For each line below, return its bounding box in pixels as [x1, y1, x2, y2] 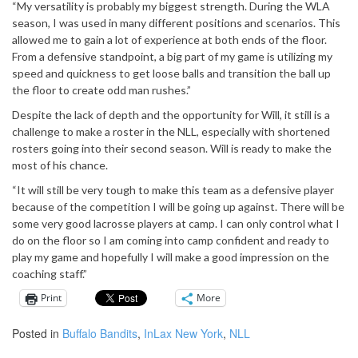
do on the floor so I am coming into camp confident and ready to [12, 233, 329, 247]
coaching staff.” [12, 266, 87, 280]
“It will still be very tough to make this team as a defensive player [12, 182, 334, 197]
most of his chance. [12, 157, 108, 172]
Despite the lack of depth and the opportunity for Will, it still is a [12, 107, 330, 121]
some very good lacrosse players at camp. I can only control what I [12, 216, 340, 230]
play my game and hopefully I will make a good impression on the [12, 249, 329, 264]
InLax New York [144, 324, 223, 341]
